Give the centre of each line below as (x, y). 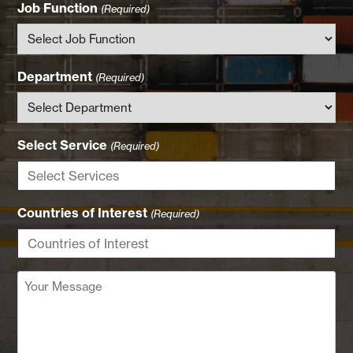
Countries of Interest (83, 212)
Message (45, 298)
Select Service (63, 145)
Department (55, 76)
